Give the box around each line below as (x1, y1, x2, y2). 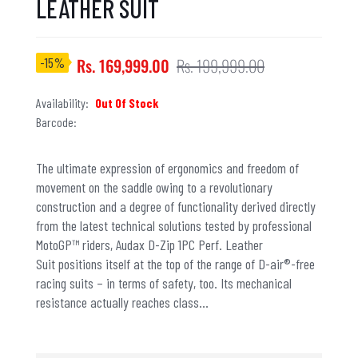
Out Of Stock (95, 94, 159, 110)
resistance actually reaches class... (36, 292, 209, 311)
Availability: (36, 94, 91, 110)
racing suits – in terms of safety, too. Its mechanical (36, 273, 292, 292)
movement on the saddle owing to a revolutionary (36, 177, 272, 196)
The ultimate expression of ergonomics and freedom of (36, 158, 299, 177)
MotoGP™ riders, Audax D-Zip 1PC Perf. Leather (36, 235, 263, 253)
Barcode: (36, 113, 77, 129)
